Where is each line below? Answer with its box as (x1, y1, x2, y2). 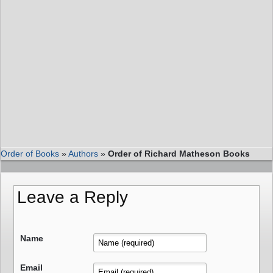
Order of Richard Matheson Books (108, 149, 250, 159)
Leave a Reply (17, 188, 128, 207)
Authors (68, 149, 98, 159)
